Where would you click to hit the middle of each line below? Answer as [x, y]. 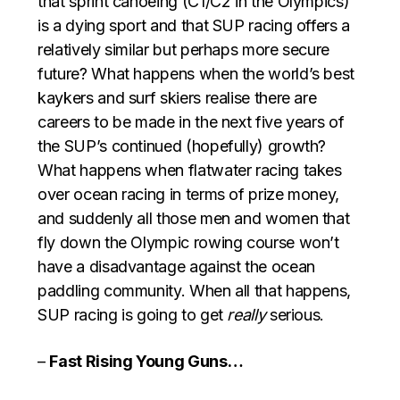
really [246, 314]
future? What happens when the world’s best [196, 73]
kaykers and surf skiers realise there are [177, 97]
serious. [295, 314]
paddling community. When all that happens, [195, 290]
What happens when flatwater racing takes [190, 170]
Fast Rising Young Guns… [146, 361]
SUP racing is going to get [133, 314]
